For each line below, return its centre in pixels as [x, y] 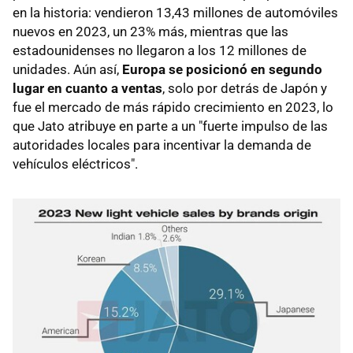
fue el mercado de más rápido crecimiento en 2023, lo [173, 107]
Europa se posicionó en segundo [222, 69]
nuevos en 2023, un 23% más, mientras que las [150, 31]
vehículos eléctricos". [75, 163]
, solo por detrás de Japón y [245, 88]
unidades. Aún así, [67, 69]
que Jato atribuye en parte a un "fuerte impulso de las [170, 126]
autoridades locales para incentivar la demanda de [162, 145]
